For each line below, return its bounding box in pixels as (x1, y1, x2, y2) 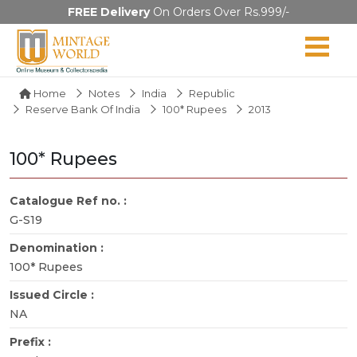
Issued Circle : (10, 287, 97, 302)
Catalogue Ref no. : (10, 193, 130, 208)
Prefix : (10, 334, 54, 349)
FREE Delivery (68, 5, 150, 19)
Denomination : (10, 240, 107, 255)
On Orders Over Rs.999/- (150, 5, 289, 19)
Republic (189, 86, 235, 100)
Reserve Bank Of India (25, 102, 140, 116)
